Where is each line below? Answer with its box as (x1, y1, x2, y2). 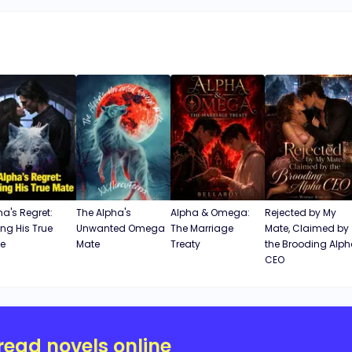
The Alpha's (76, 206, 131, 219)
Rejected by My (265, 206, 336, 219)
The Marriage (170, 222, 233, 235)
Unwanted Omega (76, 222, 165, 235)
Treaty (170, 237, 200, 251)
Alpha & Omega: (170, 206, 250, 219)
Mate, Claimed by (265, 222, 349, 235)
